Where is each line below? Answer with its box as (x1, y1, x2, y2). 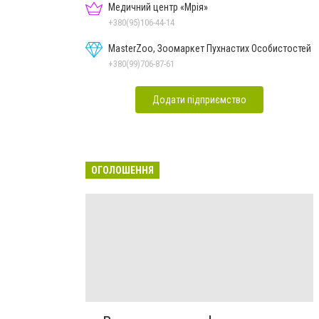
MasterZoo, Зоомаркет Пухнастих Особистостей (108, 42, 311, 54)
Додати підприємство (152, 93, 246, 105)
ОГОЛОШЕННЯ (91, 164, 154, 176)
